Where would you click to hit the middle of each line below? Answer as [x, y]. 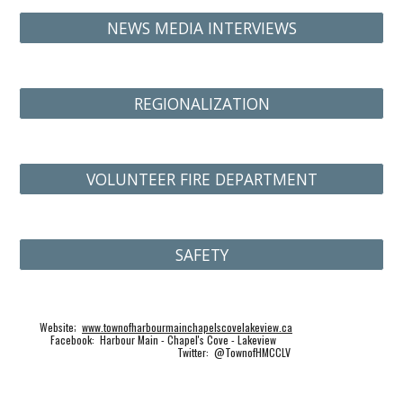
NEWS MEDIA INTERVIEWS [201, 28]
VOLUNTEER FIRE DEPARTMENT [201, 179]
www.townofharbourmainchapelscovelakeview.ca [187, 327]
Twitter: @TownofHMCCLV [234, 352]
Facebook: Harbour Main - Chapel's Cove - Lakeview [163, 340]
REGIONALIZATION [201, 103]
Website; [61, 327]
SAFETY [201, 255]
